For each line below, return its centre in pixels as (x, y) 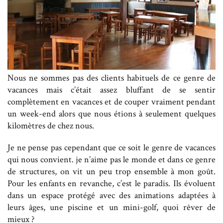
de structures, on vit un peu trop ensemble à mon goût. (111, 172)
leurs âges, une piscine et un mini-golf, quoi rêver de (111, 208)
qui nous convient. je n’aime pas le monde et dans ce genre (111, 160)
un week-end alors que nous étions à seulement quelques (111, 114)
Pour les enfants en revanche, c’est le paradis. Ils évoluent (111, 184)
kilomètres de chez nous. (51, 126)
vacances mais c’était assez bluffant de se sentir (111, 90)
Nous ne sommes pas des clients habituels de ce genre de (111, 78)
